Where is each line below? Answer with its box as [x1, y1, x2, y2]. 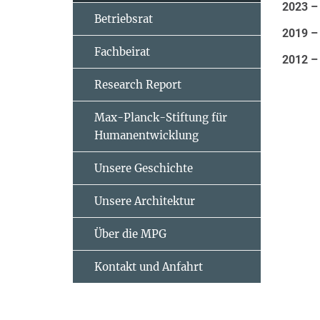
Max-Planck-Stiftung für [94, 111, 227, 124]
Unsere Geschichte [94, 161, 193, 175]
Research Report [94, 78, 181, 91]
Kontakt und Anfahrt [94, 260, 203, 274]
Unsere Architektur [94, 194, 195, 208]
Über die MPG [94, 227, 166, 241]
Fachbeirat [94, 45, 150, 59]
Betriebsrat [94, 12, 153, 26]
